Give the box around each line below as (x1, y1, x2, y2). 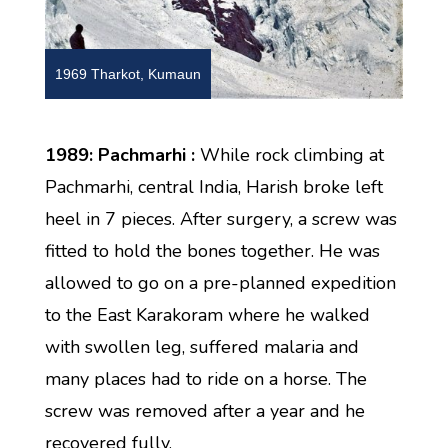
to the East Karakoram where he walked (44, 302, 370, 327)
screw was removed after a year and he (44, 398, 365, 423)
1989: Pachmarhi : (44, 142, 195, 167)
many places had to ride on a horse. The (44, 366, 367, 391)
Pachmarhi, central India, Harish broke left (44, 174, 383, 199)
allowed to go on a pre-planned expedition (44, 270, 396, 295)
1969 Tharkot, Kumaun (54, 65, 201, 82)
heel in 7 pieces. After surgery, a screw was (44, 206, 397, 231)
